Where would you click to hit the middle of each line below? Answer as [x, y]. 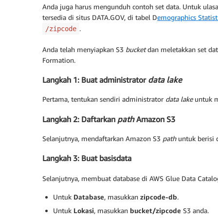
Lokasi [84, 210]
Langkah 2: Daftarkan [80, 119]
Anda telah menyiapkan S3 [84, 49]
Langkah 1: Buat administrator [95, 80]
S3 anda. [195, 210]
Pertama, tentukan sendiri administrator [104, 99]
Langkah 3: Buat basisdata [87, 158]
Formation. [59, 60]
